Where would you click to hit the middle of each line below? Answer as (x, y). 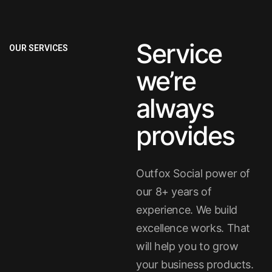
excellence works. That (193, 228)
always (175, 108)
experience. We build (187, 210)
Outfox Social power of (193, 173)
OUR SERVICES (39, 48)
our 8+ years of (174, 192)
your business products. (195, 264)
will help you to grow (187, 246)
